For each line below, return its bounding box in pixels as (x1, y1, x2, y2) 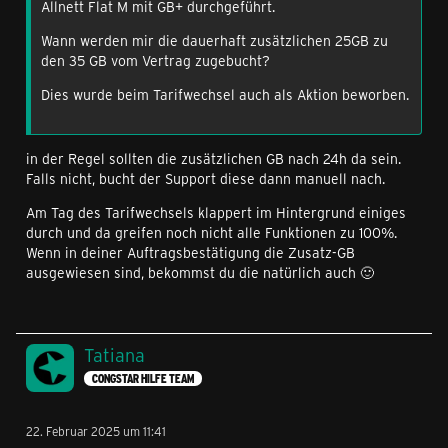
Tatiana (84, 343, 145, 368)
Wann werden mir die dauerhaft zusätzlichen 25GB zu (41, 31, 388, 51)
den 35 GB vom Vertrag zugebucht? (41, 51, 270, 71)
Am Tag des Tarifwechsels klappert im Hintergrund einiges (26, 203, 406, 223)
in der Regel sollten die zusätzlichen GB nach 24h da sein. (26, 149, 401, 169)
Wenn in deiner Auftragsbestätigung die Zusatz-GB (26, 243, 355, 263)
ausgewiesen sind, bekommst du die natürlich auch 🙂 (26, 263, 374, 283)
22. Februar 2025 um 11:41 (26, 423, 166, 440)
